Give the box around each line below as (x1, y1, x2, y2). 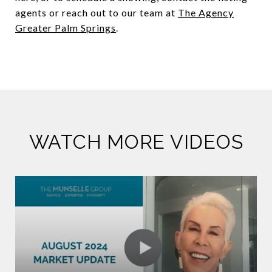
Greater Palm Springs (15, 22, 116, 34)
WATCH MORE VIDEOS (29, 131, 243, 154)
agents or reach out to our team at (15, 7, 178, 19)
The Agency (178, 7, 234, 19)
